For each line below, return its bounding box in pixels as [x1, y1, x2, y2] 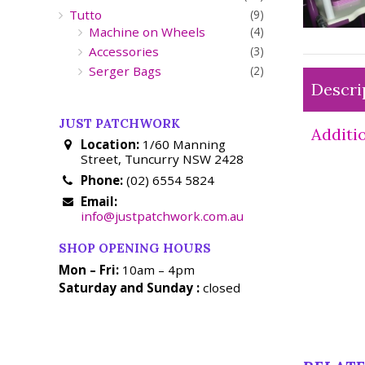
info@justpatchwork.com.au [81, 208, 244, 225]
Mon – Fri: [59, 261, 119, 278]
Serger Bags [88, 63, 161, 80]
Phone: [81, 172, 124, 189]
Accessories [88, 43, 159, 60]
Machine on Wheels [88, 24, 205, 41]
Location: [81, 136, 140, 153]
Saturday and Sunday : [59, 279, 200, 296]
